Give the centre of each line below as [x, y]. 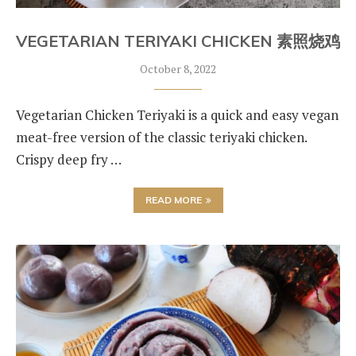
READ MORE [173, 200]
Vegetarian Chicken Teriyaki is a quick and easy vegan [177, 115]
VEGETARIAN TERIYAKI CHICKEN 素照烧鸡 [178, 41]
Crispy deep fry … [69, 159]
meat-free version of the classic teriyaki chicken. [161, 137]
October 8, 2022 [178, 69]
